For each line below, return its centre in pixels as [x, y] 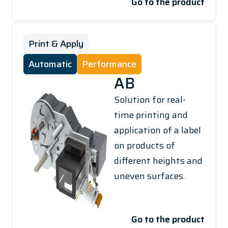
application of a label [158, 130]
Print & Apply [56, 44]
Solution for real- [150, 99]
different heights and [158, 161]
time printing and [151, 115]
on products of [145, 145]
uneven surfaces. [149, 176]
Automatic [50, 64]
